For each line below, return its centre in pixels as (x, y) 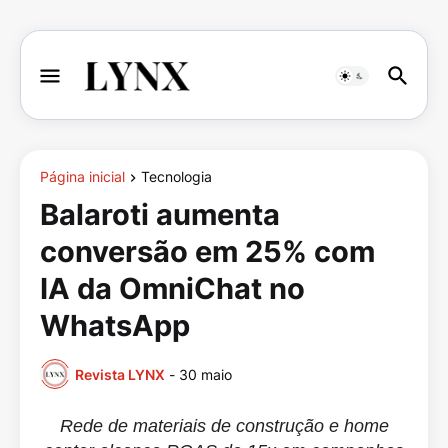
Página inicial (82, 176)
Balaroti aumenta (160, 215)
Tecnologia (176, 176)
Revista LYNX (120, 374)
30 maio (205, 374)
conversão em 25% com (207, 252)
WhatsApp (115, 326)
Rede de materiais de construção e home (224, 426)
